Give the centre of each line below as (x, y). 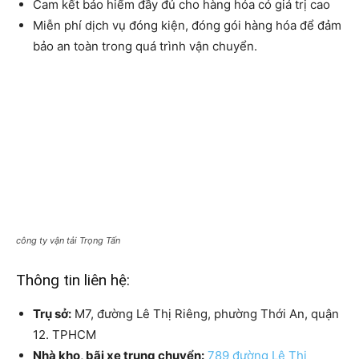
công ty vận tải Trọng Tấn (68, 241)
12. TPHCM (65, 335)
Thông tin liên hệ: (73, 280)
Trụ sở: (52, 314)
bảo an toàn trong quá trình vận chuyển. (145, 46)
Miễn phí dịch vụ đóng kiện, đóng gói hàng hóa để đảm (187, 26)
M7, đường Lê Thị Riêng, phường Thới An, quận (205, 314)
